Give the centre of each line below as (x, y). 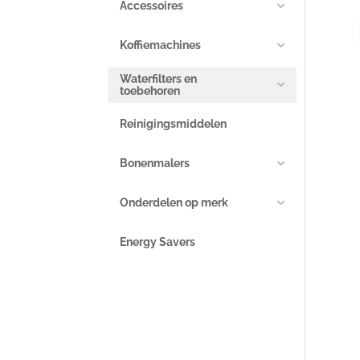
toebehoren (150, 90)
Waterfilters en (159, 78)
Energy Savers (158, 242)
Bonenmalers (155, 164)
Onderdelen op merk (174, 203)
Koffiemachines (161, 45)
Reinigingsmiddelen (174, 124)
